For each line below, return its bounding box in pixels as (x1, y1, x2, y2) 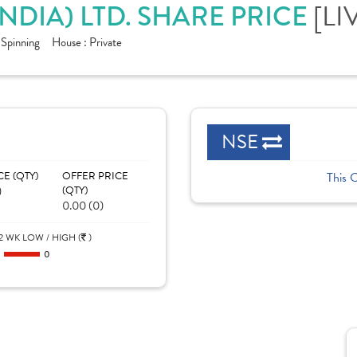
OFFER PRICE (61, 168, 128, 184)
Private (89, 33, 122, 51)
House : (52, 33, 89, 51)
